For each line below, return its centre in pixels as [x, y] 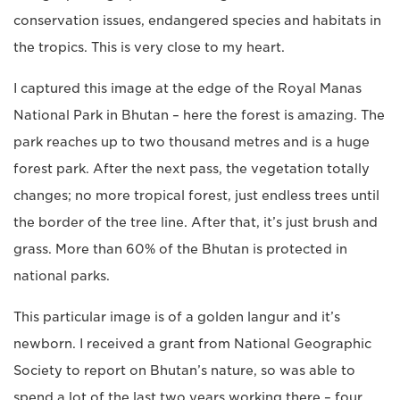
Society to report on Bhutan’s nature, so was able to [184, 371]
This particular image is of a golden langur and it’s [177, 317]
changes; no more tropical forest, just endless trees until [196, 196]
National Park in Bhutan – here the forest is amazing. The [199, 115]
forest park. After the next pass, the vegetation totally [192, 169]
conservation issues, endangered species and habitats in [197, 21]
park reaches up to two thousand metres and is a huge [192, 142]
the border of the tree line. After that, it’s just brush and [196, 222]
